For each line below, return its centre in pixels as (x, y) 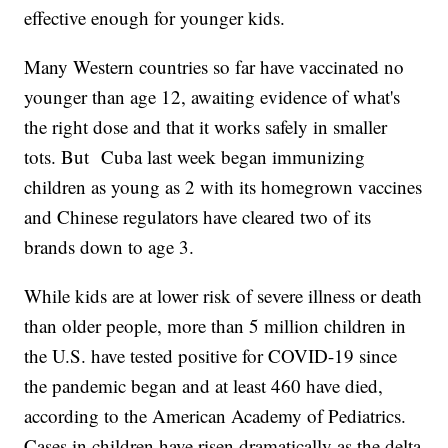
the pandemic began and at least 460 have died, (204, 386)
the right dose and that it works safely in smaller (206, 127)
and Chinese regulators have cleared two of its (198, 217)
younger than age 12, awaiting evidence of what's (212, 97)
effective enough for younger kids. (155, 18)
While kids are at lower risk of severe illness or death (223, 296)
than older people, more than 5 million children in (215, 326)
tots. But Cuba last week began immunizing (195, 157)
